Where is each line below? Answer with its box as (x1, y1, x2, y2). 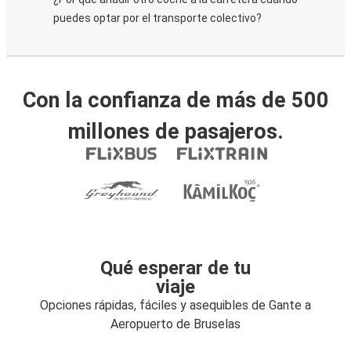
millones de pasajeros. (67, 119, 284, 144)
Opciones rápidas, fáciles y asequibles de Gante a (40, 298, 311, 313)
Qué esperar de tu (100, 257, 251, 279)
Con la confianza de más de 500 (22, 88, 329, 113)
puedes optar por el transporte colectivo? (53, 12, 262, 24)
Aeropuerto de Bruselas (110, 317, 241, 331)
